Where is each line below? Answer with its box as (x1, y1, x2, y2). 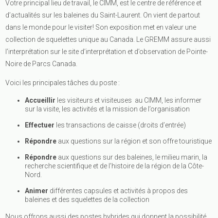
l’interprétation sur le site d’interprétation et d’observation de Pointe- (5, 48, 208, 56)
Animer (25, 187, 49, 195)
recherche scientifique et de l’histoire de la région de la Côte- (25, 162, 204, 170)
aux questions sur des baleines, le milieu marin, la (58, 153, 208, 162)
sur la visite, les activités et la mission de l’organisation (25, 105, 190, 113)
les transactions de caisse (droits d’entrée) (54, 121, 186, 129)
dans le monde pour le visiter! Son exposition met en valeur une (5, 23, 197, 32)
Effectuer (25, 121, 55, 129)
